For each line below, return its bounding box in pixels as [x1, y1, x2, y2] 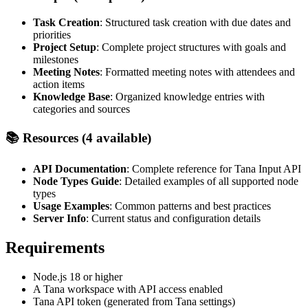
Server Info [33, 212, 86, 225]
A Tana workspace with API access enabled [33, 283, 223, 296]
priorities [33, 28, 71, 41]
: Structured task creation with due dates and [100, 16, 291, 28]
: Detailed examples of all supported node [119, 175, 298, 188]
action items [33, 78, 85, 90]
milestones [33, 53, 78, 65]
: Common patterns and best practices [109, 200, 271, 212]
